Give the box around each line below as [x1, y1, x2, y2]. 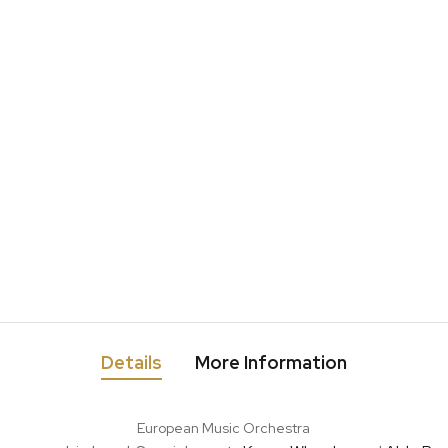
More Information [194, 350, 347, 374]
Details [100, 350, 162, 374]
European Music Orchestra [137, 418, 311, 437]
